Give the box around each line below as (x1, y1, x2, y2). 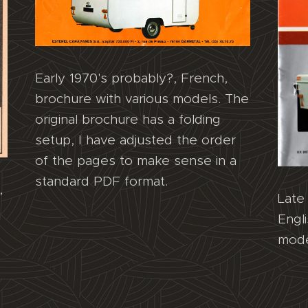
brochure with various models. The (34, 91, 249, 107)
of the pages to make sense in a (34, 153, 236, 169)
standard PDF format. (34, 173, 168, 190)
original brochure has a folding (34, 111, 221, 128)
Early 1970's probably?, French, (34, 70, 228, 87)
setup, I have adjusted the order (34, 132, 236, 148)
